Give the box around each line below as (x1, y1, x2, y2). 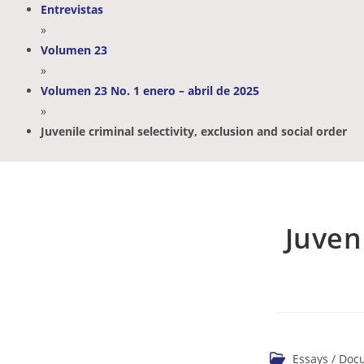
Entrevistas (41, 2, 103, 18)
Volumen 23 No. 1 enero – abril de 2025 (41, 83, 259, 99)
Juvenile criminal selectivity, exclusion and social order (41, 123, 347, 140)
